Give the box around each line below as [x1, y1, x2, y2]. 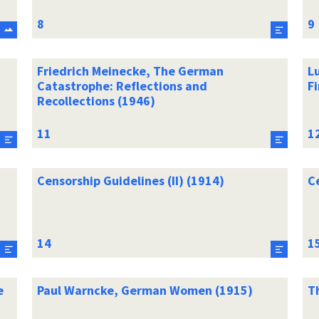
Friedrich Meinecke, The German [36, 62, 224, 79]
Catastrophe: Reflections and [36, 77, 207, 94]
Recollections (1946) [36, 92, 155, 109]
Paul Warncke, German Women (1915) [36, 281, 253, 298]
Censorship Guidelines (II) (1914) [36, 172, 224, 189]
